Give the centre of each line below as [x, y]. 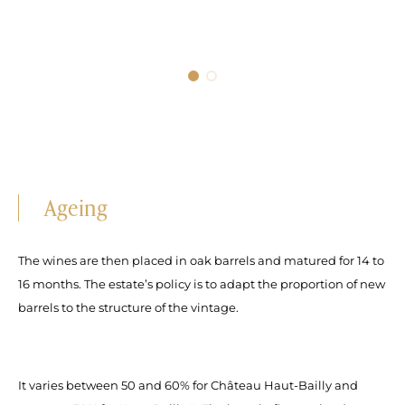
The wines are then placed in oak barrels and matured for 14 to [201, 260]
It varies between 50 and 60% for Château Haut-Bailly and [188, 385]
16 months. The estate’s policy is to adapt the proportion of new [202, 283]
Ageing [75, 207]
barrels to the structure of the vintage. [128, 307]
